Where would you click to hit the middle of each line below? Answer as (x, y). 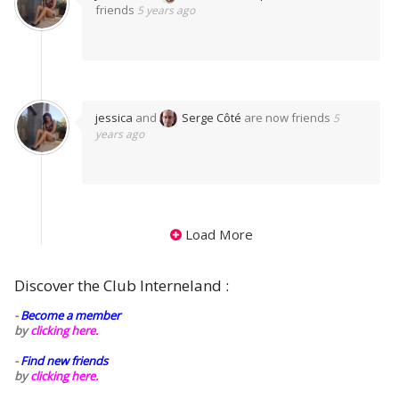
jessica (114, 118)
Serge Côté (212, 118)
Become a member (70, 315)
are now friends (287, 118)
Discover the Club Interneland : (122, 285)
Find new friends (64, 361)
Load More (219, 234)
